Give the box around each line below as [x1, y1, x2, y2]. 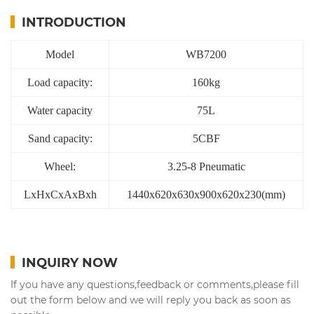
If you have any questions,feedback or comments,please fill [11, 277, 299, 291]
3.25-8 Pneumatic [167, 160, 245, 172]
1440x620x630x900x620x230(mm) [127, 188, 285, 200]
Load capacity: [27, 76, 93, 88]
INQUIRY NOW [22, 253, 118, 271]
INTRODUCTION [22, 13, 126, 30]
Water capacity [27, 104, 93, 116]
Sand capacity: [27, 132, 93, 144]
